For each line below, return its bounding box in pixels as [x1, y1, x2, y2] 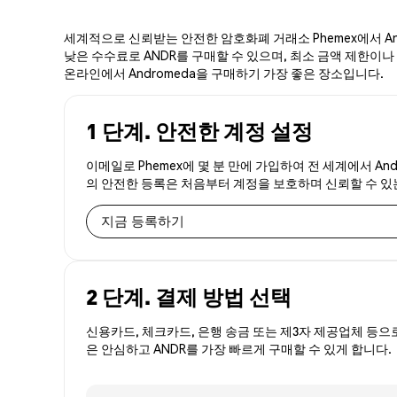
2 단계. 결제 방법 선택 [86, 282, 292, 310]
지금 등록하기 [101, 212, 184, 230]
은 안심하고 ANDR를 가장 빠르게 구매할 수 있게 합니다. [86, 339, 392, 356]
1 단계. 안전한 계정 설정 [86, 116, 313, 144]
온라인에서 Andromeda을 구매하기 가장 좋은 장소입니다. [64, 64, 384, 81]
